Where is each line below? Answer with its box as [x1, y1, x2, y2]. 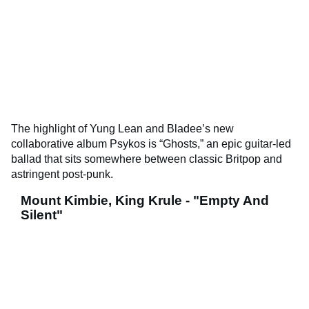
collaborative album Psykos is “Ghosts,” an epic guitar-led [11, 138, 291, 150]
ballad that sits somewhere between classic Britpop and [11, 153, 282, 166]
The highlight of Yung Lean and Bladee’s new [11, 123, 234, 135]
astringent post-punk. [11, 168, 113, 181]
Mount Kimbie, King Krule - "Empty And [21, 193, 269, 208]
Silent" [21, 208, 63, 223]
